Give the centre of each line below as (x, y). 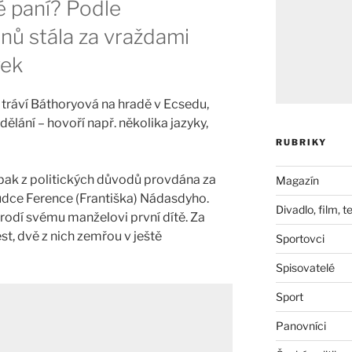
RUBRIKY (301, 142)
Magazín (297, 180)
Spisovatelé (305, 267)
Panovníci (301, 325)
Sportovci (300, 238)
